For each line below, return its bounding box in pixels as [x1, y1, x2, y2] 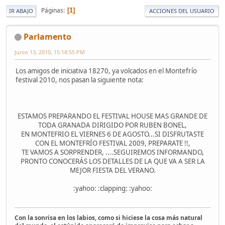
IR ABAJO [9, 7, 33, 15]
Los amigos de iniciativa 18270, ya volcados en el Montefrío [16, 66, 197, 76]
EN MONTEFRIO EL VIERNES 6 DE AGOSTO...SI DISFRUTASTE [21, 130, 204, 139]
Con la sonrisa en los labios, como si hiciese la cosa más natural [15, 213, 202, 222]
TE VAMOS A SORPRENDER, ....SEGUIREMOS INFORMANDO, [21, 148, 204, 157]
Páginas [41, 6, 63, 15]
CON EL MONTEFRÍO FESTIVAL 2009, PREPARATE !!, [35, 139, 190, 148]
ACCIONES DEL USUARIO [149, 7, 214, 15]
